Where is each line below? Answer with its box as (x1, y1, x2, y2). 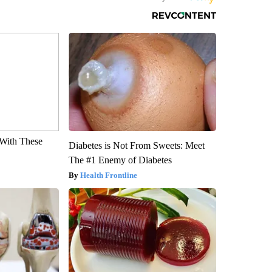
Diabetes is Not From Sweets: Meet (68, 140, 205, 151)
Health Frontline (80, 170, 137, 180)
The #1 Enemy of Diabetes (68, 154, 172, 165)
